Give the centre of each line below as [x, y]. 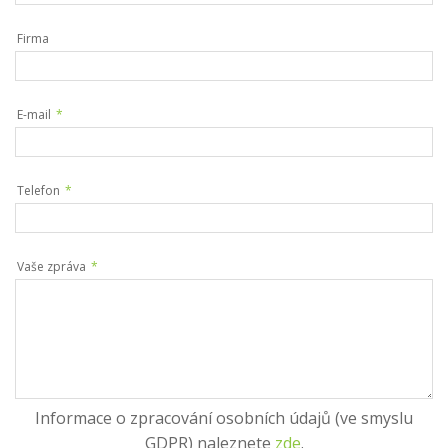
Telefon [40, 190]
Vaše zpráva [53, 266]
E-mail [35, 114]
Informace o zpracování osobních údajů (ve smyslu [224, 418]
